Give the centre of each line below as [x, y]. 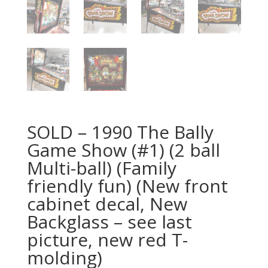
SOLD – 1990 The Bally [120, 132]
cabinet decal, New [107, 203]
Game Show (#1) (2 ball [123, 150]
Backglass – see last [109, 221]
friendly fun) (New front [127, 185]
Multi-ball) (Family [101, 167]
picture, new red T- [107, 239]
